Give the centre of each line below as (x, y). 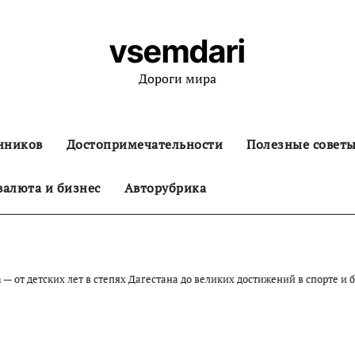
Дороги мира (177, 78)
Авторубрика (165, 188)
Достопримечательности (144, 144)
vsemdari (177, 51)
